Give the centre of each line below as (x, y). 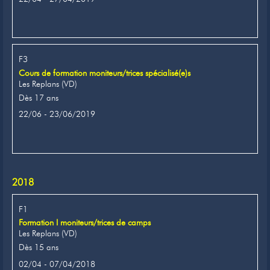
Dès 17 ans (39, 97)
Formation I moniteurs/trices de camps (85, 223)
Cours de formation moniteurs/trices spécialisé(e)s (105, 73)
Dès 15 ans (39, 247)
